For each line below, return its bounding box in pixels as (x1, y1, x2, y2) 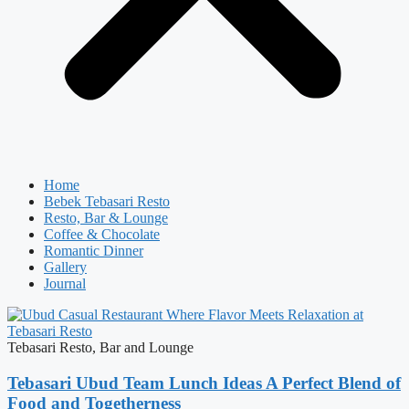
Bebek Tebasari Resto (44, 194, 170, 209)
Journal (44, 276, 86, 291)
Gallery (44, 259, 87, 275)
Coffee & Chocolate (44, 226, 160, 242)
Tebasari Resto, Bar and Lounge (7, 340, 194, 355)
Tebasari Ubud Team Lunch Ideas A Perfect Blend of (7, 372, 401, 393)
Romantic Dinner (44, 243, 143, 258)
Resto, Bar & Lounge (44, 210, 168, 225)
